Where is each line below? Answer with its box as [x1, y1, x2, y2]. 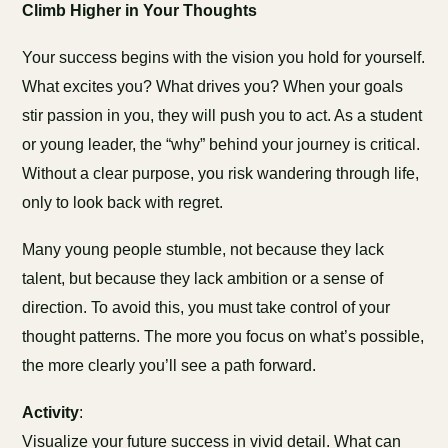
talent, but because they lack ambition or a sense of [22, 270, 384, 287]
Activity [22, 404, 80, 421]
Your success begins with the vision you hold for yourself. [22, 49, 426, 66]
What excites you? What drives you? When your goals [22, 78, 404, 95]
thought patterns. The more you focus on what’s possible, [22, 328, 425, 345]
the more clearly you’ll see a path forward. [22, 357, 317, 374]
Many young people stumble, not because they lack [22, 241, 385, 258]
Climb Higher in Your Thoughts [22, 2, 258, 19]
